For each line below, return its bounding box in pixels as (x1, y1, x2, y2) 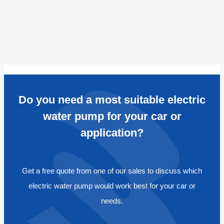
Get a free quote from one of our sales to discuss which (22, 166, 202, 175)
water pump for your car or (42, 110, 181, 123)
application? (80, 126, 143, 139)
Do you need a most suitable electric (18, 93, 205, 106)
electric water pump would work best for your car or (28, 181, 195, 190)
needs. (101, 196, 123, 205)
